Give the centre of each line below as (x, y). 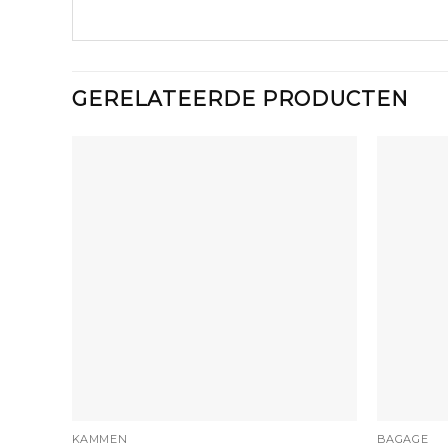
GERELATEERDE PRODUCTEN (240, 98)
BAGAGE (402, 438)
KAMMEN (99, 438)
